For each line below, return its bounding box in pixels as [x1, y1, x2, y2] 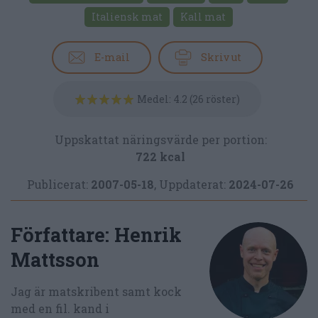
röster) [203, 92, 240, 106]
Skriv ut [200, 50, 241, 65]
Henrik [114, 222, 182, 248]
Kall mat [180, 10, 226, 24]
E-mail [94, 50, 130, 65]
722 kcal [136, 149, 185, 165]
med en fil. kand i [11, 301, 109, 317]
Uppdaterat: [159, 177, 226, 192]
